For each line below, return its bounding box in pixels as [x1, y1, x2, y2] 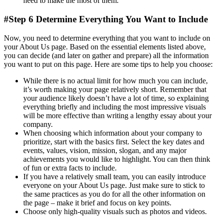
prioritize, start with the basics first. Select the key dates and [23, 137, 204, 146]
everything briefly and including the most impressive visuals [23, 102, 206, 111]
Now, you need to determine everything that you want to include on [4, 33, 210, 42]
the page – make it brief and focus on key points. [23, 198, 171, 207]
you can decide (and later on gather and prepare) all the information [4, 51, 209, 60]
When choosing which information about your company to [23, 128, 202, 137]
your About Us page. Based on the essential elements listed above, [4, 42, 206, 51]
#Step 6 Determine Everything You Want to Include [4, 14, 208, 24]
